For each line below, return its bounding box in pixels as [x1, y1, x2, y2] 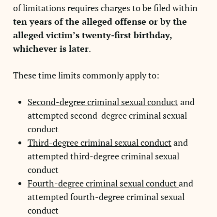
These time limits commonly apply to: [13, 69, 159, 81]
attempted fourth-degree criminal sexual [27, 191, 185, 202]
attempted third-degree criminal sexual [27, 150, 179, 162]
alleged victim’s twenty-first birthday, [13, 29, 172, 41]
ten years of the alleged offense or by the [13, 15, 187, 27]
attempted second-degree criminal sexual [27, 109, 187, 121]
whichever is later [13, 43, 89, 54]
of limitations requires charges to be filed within [13, 2, 198, 14]
